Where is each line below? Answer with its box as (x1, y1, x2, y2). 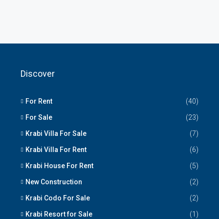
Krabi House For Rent (25, 162, 93, 170)
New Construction (25, 178, 82, 186)
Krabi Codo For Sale (25, 194, 90, 202)
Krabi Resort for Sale (25, 210, 92, 218)
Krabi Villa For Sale (25, 130, 87, 137)
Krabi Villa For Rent (25, 146, 87, 153)
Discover (21, 68, 55, 79)
